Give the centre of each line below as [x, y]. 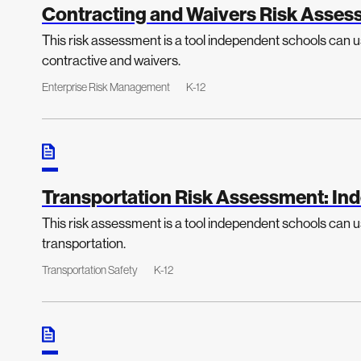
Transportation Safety [90, 270]
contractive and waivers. [111, 60]
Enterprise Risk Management [106, 87]
